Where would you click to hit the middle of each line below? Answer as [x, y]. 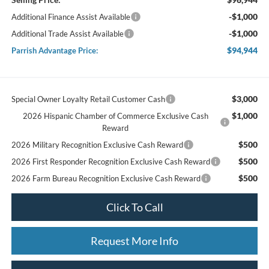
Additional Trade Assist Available [67, 33]
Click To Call [134, 207]
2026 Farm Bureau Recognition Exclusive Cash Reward [106, 178]
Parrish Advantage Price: [54, 50]
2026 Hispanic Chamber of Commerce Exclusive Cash [115, 116]
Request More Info [134, 240]
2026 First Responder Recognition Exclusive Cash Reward [110, 161]
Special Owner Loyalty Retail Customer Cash [88, 99]
